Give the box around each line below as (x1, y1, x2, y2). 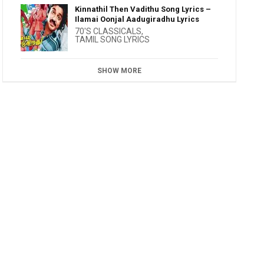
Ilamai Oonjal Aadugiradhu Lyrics (75, 15, 200, 24)
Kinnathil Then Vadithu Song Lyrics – (75, 5, 212, 14)
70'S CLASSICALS (75, 27, 142, 36)
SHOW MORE (97, 67, 142, 75)
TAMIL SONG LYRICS (75, 35, 150, 44)
